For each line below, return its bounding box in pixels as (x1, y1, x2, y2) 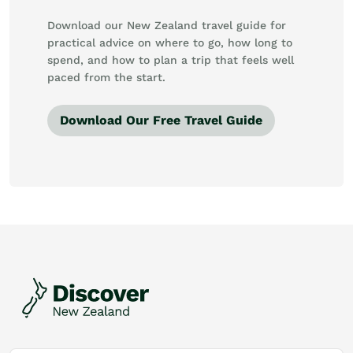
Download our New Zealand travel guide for (47, 19, 286, 32)
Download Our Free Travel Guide (60, 113, 262, 128)
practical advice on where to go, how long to (47, 36, 292, 50)
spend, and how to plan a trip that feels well (47, 54, 294, 67)
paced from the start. (47, 71, 165, 84)
